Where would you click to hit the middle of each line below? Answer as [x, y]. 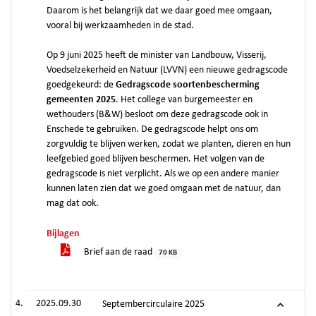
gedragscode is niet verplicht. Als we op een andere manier [163, 174]
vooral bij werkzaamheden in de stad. [120, 26]
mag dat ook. [73, 203]
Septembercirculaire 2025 [153, 304]
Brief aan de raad [118, 252]
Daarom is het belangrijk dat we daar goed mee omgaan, [159, 11]
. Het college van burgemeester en [184, 100]
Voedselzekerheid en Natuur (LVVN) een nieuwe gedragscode [167, 70]
